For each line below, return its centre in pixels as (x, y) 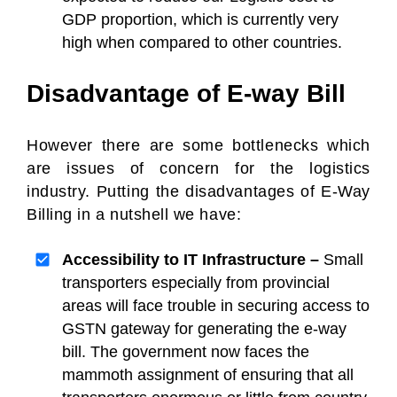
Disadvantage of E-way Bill (186, 93)
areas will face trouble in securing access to (216, 306)
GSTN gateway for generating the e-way (204, 329)
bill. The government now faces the (186, 352)
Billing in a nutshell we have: (134, 214)
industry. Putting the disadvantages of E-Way (198, 191)
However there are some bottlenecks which (198, 145)
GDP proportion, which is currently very (200, 19)
